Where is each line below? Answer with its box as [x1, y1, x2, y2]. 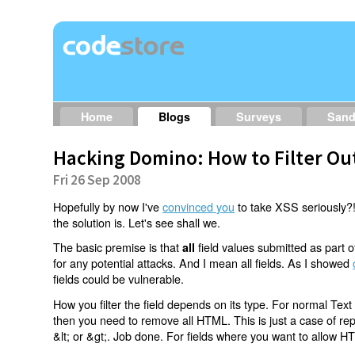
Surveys [236, 109, 282, 125]
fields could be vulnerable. [53, 270, 185, 288]
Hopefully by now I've [53, 197, 163, 215]
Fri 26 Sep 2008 [53, 171, 142, 189]
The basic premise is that [53, 239, 183, 256]
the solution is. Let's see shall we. [53, 213, 221, 231]
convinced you [162, 197, 235, 215]
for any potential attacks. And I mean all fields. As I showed [53, 254, 353, 272]
